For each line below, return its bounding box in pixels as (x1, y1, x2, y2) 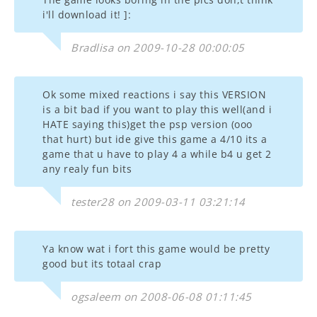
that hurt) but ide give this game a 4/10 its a (42, 132, 267, 146)
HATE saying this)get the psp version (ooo (42, 117, 253, 131)
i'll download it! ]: (42, 8, 131, 21)
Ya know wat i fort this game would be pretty (42, 242, 270, 255)
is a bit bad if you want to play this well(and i (42, 103, 272, 116)
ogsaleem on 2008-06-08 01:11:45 (71, 289, 252, 304)
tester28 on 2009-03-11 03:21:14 (71, 195, 246, 209)
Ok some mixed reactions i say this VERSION (42, 88, 266, 101)
